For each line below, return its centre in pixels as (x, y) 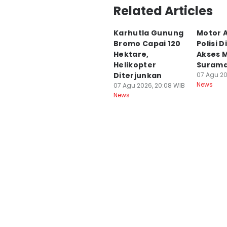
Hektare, (131, 54)
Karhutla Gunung (149, 33)
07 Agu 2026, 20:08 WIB (149, 85)
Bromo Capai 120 (147, 44)
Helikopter (135, 65)
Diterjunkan (138, 75)
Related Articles (163, 11)
